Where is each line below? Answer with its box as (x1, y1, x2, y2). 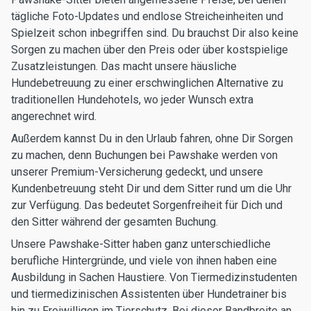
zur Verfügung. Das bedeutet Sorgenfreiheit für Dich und (11, 199, 283, 212)
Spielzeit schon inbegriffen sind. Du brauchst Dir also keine (11, 26, 299, 40)
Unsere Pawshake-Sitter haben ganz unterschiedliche (11, 237, 271, 251)
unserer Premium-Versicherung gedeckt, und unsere (11, 165, 263, 178)
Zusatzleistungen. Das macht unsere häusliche (11, 60, 237, 73)
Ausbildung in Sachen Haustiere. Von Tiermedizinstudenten (11, 271, 297, 284)
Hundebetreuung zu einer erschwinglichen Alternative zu (11, 76, 283, 90)
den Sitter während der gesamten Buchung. (11, 215, 218, 228)
